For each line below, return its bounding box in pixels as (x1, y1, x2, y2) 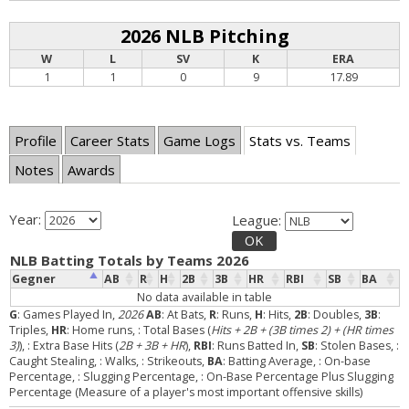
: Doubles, (308, 306, 364, 322)
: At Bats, (162, 306, 209, 322)
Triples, (9, 321, 51, 338)
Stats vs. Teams (249, 131, 351, 150)
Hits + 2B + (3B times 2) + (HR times (211, 321, 393, 338)
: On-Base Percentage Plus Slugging (201, 368, 393, 384)
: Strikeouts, (142, 352, 207, 369)
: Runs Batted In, (212, 337, 301, 353)
